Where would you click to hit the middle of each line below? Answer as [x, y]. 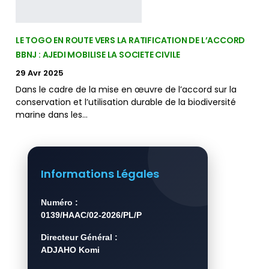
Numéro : [59, 203]
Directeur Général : [79, 237]
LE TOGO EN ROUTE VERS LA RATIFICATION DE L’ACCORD [131, 40]
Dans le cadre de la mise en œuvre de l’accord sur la [126, 89]
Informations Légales [100, 174]
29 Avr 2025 [40, 73]
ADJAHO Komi [70, 250]
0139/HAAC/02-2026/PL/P [91, 215]
